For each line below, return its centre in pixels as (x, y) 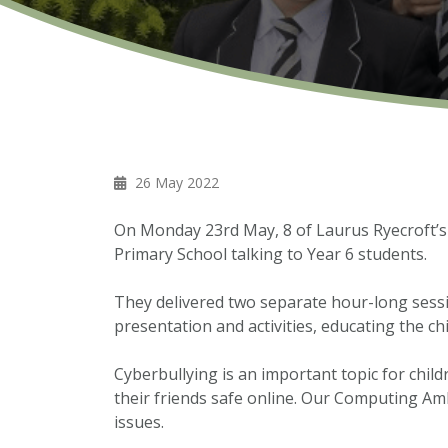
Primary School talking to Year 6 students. (270, 254)
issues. (139, 422)
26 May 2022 (175, 182)
